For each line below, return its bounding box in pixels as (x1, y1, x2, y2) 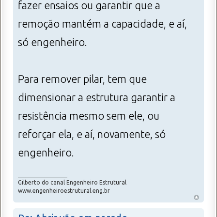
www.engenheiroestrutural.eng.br (18, 187, 110, 194)
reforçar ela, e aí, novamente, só (18, 128, 166, 140)
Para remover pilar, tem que (18, 73, 147, 85)
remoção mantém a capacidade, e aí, (18, 17, 187, 30)
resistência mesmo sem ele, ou (18, 109, 159, 122)
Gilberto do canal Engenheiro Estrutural (18, 179, 126, 186)
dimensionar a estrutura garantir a (18, 91, 175, 103)
